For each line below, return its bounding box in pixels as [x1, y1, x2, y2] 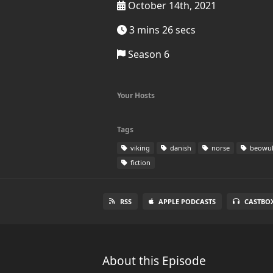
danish [168, 143, 191, 152]
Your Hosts [117, 90, 155, 101]
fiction [129, 158, 151, 167]
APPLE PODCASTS [158, 197, 216, 206]
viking [129, 143, 150, 152]
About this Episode [102, 253, 206, 269]
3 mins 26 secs [127, 23, 196, 37]
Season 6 [126, 48, 169, 61]
